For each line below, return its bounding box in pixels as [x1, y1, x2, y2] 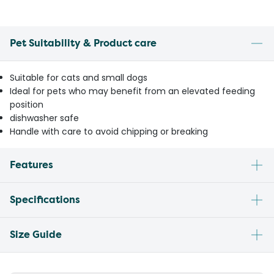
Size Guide [10, 228, 62, 242]
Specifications [10, 193, 80, 207]
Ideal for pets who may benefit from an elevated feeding [10, 85, 255, 98]
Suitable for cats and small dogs [10, 72, 147, 84]
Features [10, 158, 53, 172]
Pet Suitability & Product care [10, 37, 157, 50]
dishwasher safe [10, 112, 79, 125]
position [10, 98, 43, 111]
